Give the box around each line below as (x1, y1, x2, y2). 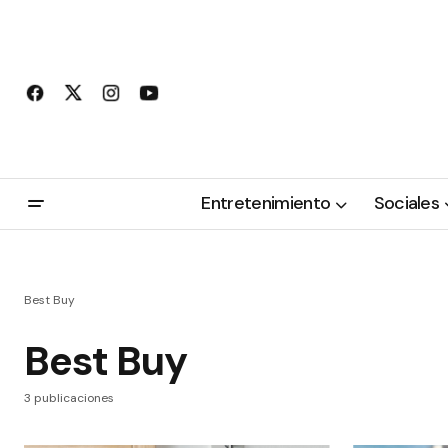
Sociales (373, 191, 440, 216)
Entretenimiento (201, 191, 331, 216)
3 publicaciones (24, 390, 114, 406)
